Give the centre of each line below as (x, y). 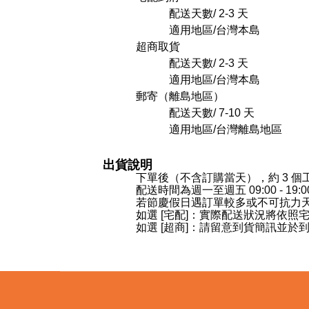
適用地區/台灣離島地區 (226, 129)
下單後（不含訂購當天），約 (209, 177)
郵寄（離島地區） (180, 96)
